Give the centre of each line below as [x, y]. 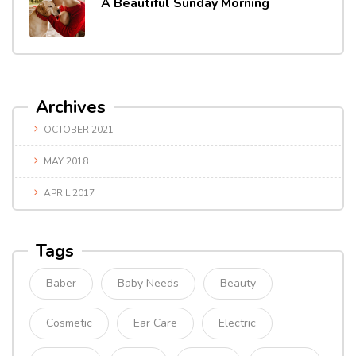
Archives [71, 108]
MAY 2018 [66, 162]
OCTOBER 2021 [79, 130]
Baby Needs [148, 284]
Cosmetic [69, 323]
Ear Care [155, 323]
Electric [237, 323]
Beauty [238, 284]
